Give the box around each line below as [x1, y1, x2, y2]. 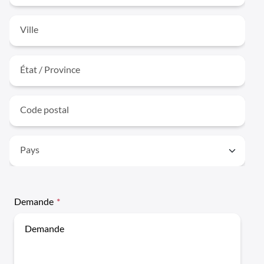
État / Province [19, 64, 80, 75]
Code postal [19, 104, 69, 115]
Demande [14, 196, 54, 207]
